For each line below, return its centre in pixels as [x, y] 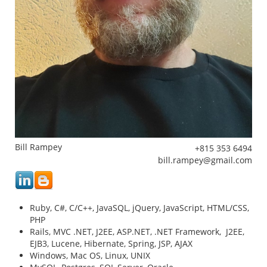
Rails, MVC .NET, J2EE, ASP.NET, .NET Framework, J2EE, [137, 232]
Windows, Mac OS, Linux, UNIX [90, 256]
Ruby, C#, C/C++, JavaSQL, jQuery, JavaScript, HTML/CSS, [139, 208]
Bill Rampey [38, 147]
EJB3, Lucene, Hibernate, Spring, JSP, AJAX [111, 244]
